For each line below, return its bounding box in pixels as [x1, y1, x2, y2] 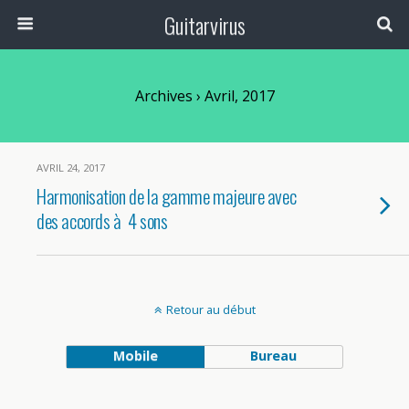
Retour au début [165, 301, 256, 318]
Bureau [250, 347, 298, 364]
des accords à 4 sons [37, 206, 168, 235]
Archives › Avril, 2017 [134, 86, 275, 106]
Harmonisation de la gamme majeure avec [37, 182, 297, 210]
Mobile [112, 347, 158, 364]
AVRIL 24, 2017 [37, 161, 105, 174]
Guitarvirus [163, 8, 246, 41]
